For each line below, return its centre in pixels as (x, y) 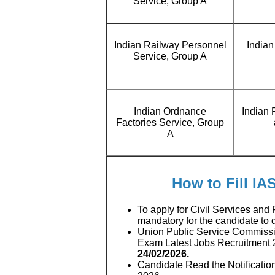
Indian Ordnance (170, 111)
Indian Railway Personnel (170, 45)
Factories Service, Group (170, 122)
